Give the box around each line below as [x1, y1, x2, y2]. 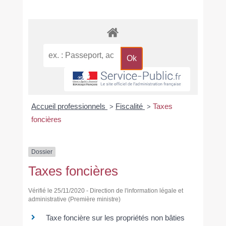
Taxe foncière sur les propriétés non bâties [45, 213, 185, 222]
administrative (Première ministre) [28, 196, 121, 203]
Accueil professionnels [31, 101, 108, 110]
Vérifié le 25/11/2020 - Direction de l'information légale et [28, 187, 183, 195]
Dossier [31, 148, 52, 156]
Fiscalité [116, 101, 145, 110]
